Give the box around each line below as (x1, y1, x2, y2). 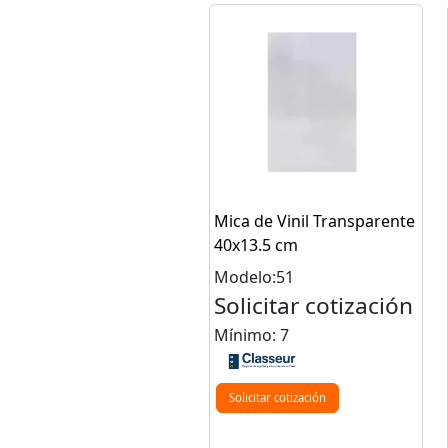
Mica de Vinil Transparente (214, 210, 415, 233)
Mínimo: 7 (214, 324, 289, 347)
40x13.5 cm (214, 234, 298, 257)
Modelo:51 (214, 266, 294, 289)
